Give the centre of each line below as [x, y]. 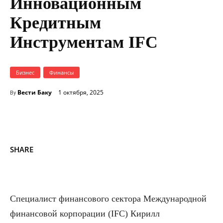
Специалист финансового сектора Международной [108, 198]
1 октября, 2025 [81, 93]
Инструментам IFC [84, 42]
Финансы [61, 72]
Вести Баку [35, 92]
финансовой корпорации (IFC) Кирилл [85, 213]
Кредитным [56, 22]
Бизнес [25, 72]
